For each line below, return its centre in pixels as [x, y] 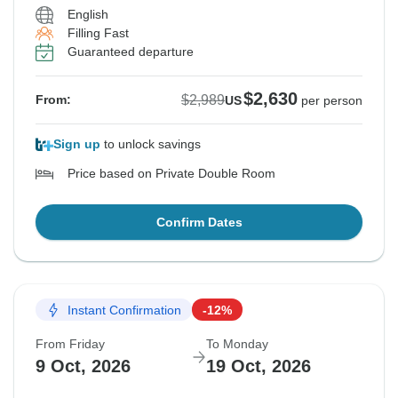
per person [332, 101]
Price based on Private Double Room [171, 174]
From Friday [70, 344]
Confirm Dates [199, 223]
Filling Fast [98, 33]
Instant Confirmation [124, 310]
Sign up [77, 144]
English [88, 15]
